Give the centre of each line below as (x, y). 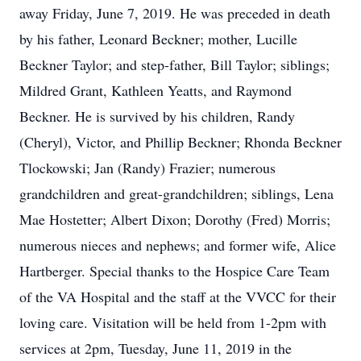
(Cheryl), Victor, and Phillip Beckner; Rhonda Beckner (180, 142)
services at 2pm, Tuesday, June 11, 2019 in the (156, 348)
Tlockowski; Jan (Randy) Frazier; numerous (147, 168)
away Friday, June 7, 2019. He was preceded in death (175, 13)
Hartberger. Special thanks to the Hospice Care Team (174, 271)
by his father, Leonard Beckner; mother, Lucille (158, 39)
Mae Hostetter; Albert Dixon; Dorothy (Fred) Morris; (175, 219)
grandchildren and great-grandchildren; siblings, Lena (176, 193)
